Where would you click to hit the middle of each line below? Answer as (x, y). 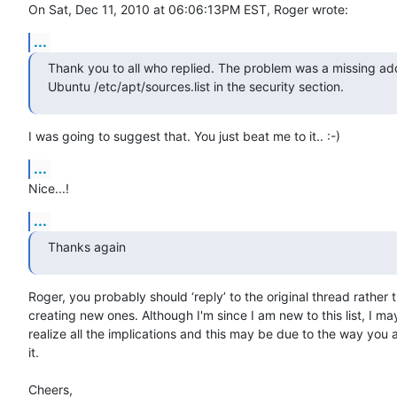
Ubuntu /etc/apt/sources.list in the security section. (196, 87)
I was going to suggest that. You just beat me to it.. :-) (184, 136)
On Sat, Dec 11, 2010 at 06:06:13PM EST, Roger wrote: (188, 10)
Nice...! (49, 189)
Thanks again (87, 247)
